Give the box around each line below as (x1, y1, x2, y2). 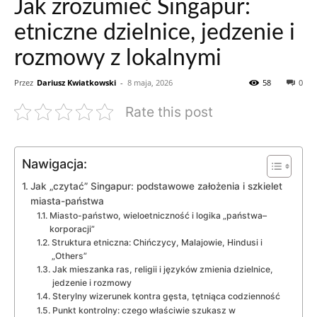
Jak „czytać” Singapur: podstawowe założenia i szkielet (30, 180, 282, 192)
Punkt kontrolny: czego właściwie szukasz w (52, 304, 236, 316)
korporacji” (49, 223, 95, 234)
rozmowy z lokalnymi (14, 46, 221, 69)
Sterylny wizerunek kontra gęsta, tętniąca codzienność (52, 290, 280, 301)
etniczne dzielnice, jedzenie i (14, 21, 295, 44)
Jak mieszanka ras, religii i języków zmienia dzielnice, (52, 263, 273, 275)
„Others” (51, 250, 87, 261)
